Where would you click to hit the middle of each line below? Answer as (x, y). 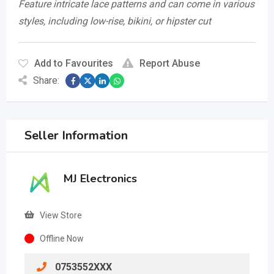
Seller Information (76, 136)
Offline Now (62, 239)
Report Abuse (170, 64)
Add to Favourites (74, 64)
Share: (46, 81)
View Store (61, 216)
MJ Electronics (100, 179)
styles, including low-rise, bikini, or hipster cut (115, 21)
